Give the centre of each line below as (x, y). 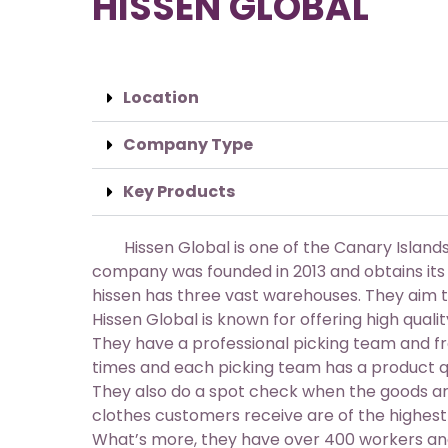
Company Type (188, 144)
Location (161, 97)
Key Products (179, 191)
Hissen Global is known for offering (229, 319)
